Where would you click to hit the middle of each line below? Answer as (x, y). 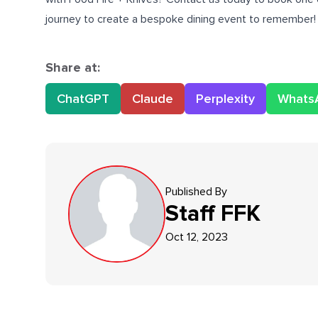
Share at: (73, 67)
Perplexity (225, 99)
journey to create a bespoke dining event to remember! (181, 19)
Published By (196, 191)
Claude (153, 99)
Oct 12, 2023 (197, 237)
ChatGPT (83, 99)
